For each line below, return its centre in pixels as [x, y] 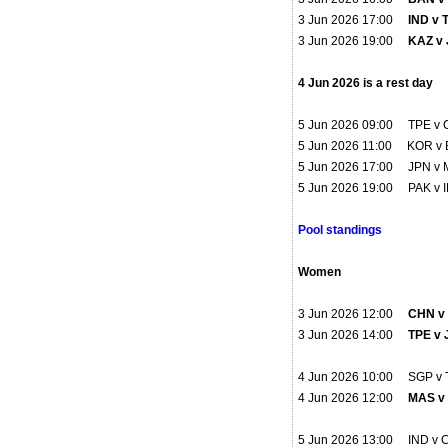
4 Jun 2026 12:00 [353, 398]
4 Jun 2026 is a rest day [366, 83]
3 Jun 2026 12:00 [353, 314]
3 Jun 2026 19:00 [353, 41]
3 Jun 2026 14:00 [353, 335]
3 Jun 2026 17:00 [352, 20]
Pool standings [340, 230]
